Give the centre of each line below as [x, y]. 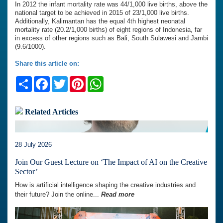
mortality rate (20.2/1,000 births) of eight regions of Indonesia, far [109, 30]
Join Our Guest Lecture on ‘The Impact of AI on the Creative [111, 162]
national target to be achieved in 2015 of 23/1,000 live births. [102, 13]
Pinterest [102, 80]
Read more [118, 195]
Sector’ [26, 172]
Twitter [81, 80]
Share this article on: [47, 64]
